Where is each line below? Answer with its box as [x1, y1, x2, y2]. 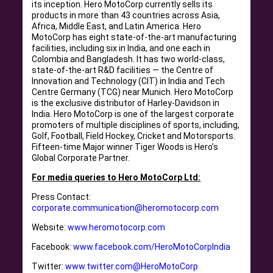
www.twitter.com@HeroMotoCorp [65, 261, 199, 271]
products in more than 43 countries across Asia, [32, 10, 221, 20]
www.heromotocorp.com [68, 222, 166, 232]
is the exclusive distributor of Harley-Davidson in [32, 98, 220, 108]
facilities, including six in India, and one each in [32, 43, 211, 53]
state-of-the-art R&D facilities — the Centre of [32, 65, 214, 75]
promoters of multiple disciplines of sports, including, [32, 120, 240, 130]
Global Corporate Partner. [32, 153, 130, 163]
